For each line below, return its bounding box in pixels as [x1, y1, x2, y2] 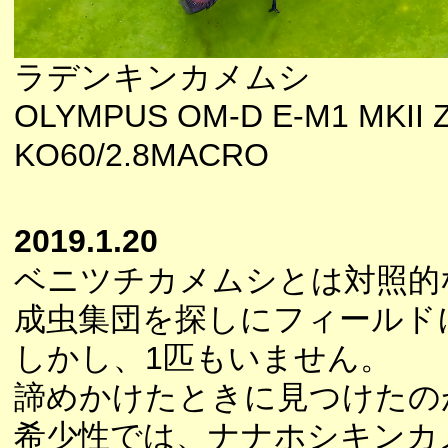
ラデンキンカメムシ [14, 59, 311, 95]
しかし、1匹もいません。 [14, 340, 392, 376]
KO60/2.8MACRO [14, 137, 269, 173]
